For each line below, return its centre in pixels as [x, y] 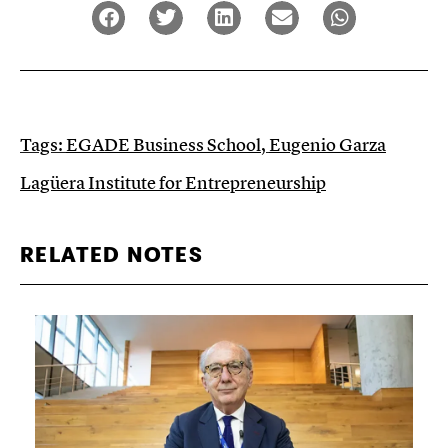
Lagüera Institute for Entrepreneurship [173, 182]
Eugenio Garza [327, 144]
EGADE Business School [163, 144]
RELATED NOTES [112, 255]
